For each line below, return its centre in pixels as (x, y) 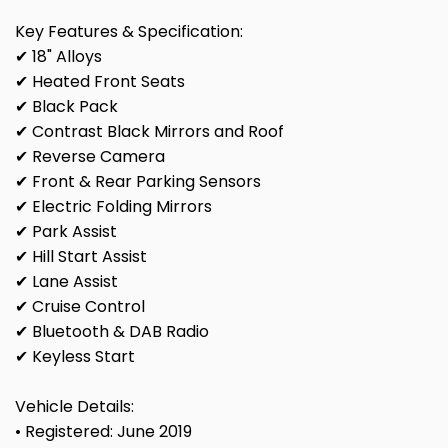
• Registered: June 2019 (103, 432)
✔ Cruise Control (80, 307)
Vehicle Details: (74, 407)
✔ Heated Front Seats (100, 82)
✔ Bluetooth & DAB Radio (112, 332)
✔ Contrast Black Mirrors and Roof (149, 132)
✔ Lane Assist (66, 282)
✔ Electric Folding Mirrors (113, 207)
